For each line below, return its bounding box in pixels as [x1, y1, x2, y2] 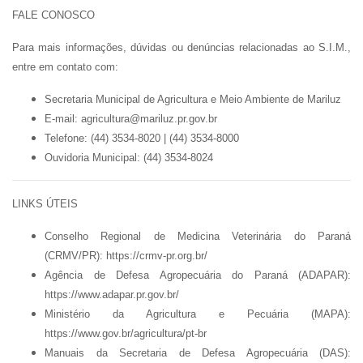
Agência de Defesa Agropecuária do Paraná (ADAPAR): [45, 269, 351, 281]
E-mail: [45, 113, 78, 125]
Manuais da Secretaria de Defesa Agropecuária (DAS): [45, 347, 351, 359]
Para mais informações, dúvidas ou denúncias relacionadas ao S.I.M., [12, 41, 351, 53]
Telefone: [45, 132, 88, 144]
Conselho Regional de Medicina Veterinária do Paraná [45, 230, 351, 242]
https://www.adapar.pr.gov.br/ [45, 288, 179, 301]
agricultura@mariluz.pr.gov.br [78, 113, 217, 125]
